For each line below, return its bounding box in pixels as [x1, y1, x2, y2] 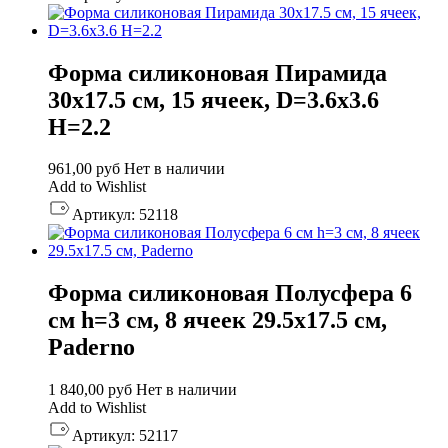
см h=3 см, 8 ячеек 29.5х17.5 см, [48, 307, 387, 334]
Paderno [48, 334, 135, 361]
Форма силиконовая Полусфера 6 [48, 280, 412, 307]
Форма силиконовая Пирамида [48, 59, 387, 86]
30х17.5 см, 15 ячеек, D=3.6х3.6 [48, 86, 379, 113]
